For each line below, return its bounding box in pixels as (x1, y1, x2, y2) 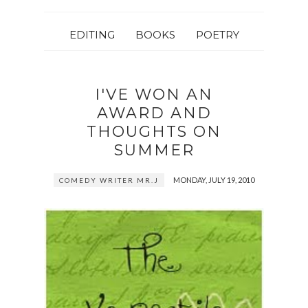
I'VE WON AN (95, 85, 213, 104)
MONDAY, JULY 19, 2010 (173, 175, 254, 184)
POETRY (195, 28, 239, 41)
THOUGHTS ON (87, 122, 221, 141)
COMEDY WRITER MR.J (59, 176, 159, 184)
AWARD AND (96, 104, 212, 122)
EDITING (69, 28, 115, 41)
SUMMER (113, 141, 195, 159)
